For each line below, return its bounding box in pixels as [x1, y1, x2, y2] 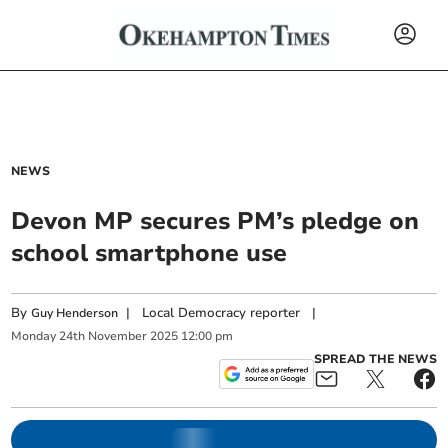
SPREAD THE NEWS [313, 350, 437, 367]
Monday [11, 328, 57, 345]
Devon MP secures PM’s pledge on [11, 205, 420, 237]
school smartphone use [11, 237, 288, 269]
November [88, 328, 148, 345]
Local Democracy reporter [142, 304, 301, 322]
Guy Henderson [31, 305, 119, 321]
